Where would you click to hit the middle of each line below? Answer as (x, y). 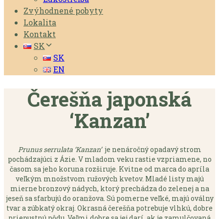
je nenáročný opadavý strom (151, 149)
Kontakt (40, 34)
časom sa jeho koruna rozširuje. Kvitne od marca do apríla (109, 169)
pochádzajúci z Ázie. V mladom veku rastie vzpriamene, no (109, 159)
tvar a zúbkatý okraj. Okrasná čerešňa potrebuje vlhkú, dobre (109, 208)
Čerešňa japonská (109, 99)
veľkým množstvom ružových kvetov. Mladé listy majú (109, 178)
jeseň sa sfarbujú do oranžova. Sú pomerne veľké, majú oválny (109, 198)
